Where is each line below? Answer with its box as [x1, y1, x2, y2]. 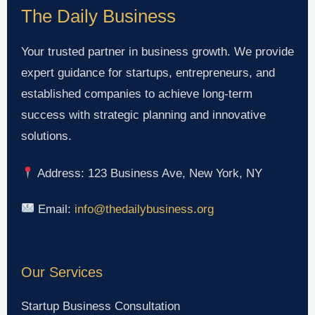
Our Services [21, 264, 103, 281]
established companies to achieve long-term [21, 86, 252, 101]
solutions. [21, 129, 72, 143]
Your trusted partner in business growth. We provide [21, 44, 294, 58]
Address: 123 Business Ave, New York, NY [34, 167, 263, 181]
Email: [34, 202, 75, 216]
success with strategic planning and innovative [21, 108, 266, 122]
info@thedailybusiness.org [75, 202, 214, 216]
